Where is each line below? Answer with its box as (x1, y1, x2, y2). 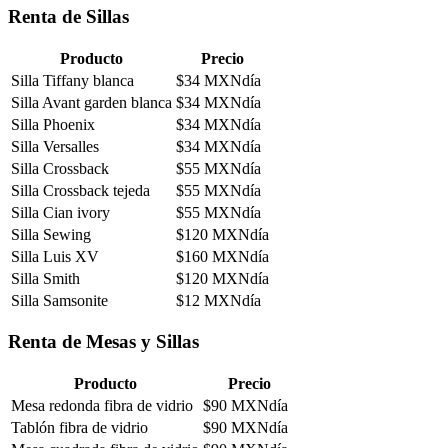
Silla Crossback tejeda (11, 181, 150, 199)
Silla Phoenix (11, 115, 95, 133)
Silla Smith (11, 269, 80, 287)
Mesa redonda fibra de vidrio (11, 397, 193, 415)
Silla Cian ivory (11, 203, 110, 221)
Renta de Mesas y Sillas (8, 331, 199, 353)
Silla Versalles (11, 137, 99, 155)
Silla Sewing (11, 225, 91, 243)
